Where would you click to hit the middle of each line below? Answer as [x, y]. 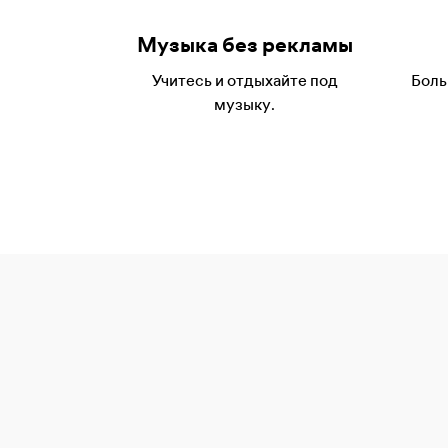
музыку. [244, 104]
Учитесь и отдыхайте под [244, 80]
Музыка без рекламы [244, 44]
